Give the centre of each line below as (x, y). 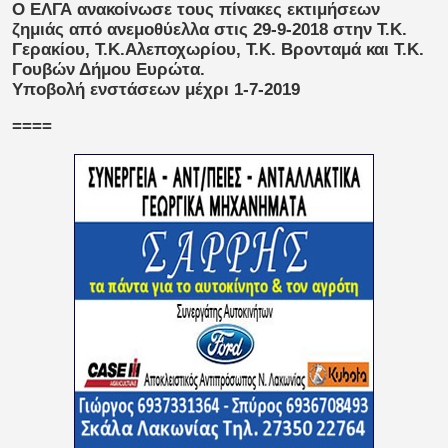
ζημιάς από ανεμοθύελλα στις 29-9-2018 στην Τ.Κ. (209, 30)
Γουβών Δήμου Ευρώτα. (108, 70)
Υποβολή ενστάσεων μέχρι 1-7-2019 (156, 90)
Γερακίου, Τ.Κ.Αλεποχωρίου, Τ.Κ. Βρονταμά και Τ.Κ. (218, 50)
